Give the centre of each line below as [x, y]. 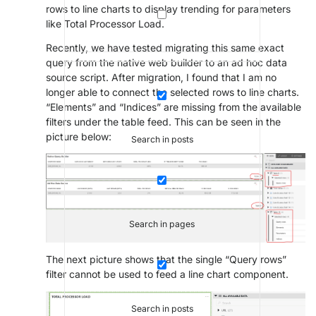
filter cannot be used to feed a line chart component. [167, 274]
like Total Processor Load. [105, 23]
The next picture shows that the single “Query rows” [166, 260]
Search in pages [162, 224]
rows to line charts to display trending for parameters [168, 8]
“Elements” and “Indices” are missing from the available [174, 107]
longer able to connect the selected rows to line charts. [172, 92]
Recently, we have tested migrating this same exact [165, 47]
